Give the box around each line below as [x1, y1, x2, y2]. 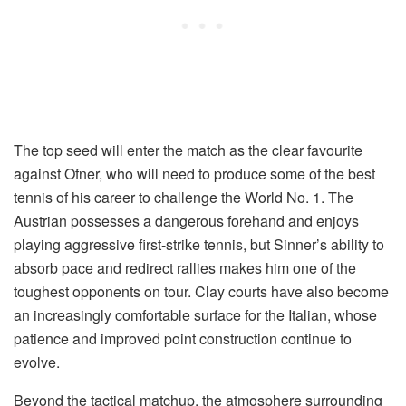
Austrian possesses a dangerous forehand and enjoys [14, 210, 359, 232]
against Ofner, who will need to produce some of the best [14, 163, 375, 185]
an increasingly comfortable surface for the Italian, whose [14, 304, 377, 326]
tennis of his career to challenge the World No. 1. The [14, 187, 353, 208]
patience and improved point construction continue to [14, 328, 352, 350]
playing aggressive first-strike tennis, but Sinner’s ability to [14, 234, 384, 256]
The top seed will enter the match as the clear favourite [14, 140, 362, 161]
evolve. [14, 352, 60, 373]
